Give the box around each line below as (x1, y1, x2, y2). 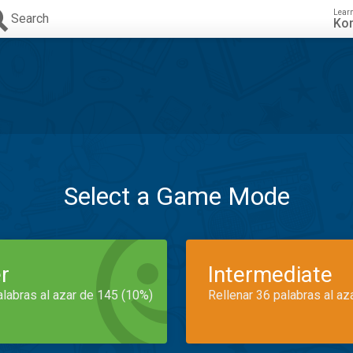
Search (11, 11, 49, 26)
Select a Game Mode (63, 181, 290, 211)
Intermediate (208, 262, 333, 288)
